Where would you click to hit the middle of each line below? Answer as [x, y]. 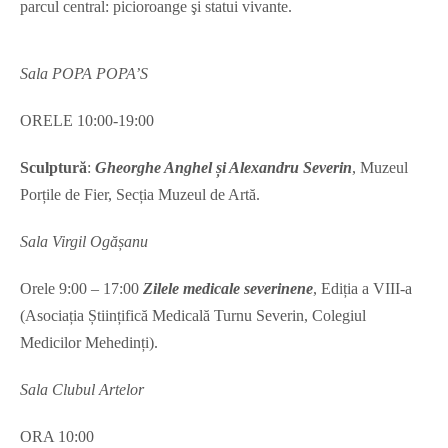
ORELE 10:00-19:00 [87, 121]
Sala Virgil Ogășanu [84, 242]
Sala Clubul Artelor [82, 390]
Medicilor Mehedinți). [89, 343]
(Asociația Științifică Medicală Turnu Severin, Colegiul [193, 316]
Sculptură [53, 168]
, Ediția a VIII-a [362, 289]
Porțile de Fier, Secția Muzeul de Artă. [140, 195]
